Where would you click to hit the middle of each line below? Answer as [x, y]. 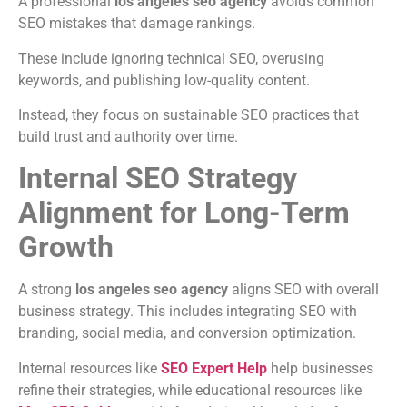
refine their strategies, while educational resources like [190, 390]
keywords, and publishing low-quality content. [164, 80]
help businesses [320, 368]
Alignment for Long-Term [184, 213]
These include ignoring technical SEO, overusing [171, 58]
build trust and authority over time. [128, 137]
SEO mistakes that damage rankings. [137, 24]
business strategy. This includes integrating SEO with [188, 312]
